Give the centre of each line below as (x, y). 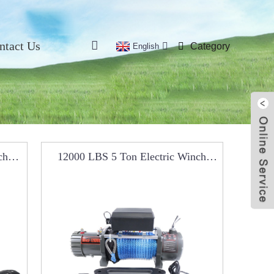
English (146, 46)
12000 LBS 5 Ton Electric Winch (132, 156)
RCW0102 (132, 173)
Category (210, 46)
